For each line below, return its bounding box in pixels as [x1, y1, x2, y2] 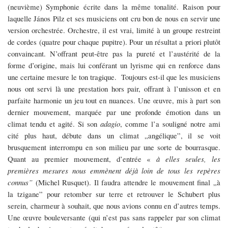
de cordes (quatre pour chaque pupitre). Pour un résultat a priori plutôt [8, 37, 220, 47]
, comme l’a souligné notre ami [120, 119, 220, 129]
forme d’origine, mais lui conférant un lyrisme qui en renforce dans [8, 60, 220, 71]
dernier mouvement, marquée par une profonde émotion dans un [8, 107, 220, 118]
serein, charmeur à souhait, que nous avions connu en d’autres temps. [8, 201, 220, 211]
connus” [8, 177, 33, 188]
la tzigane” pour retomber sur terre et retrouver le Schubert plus [8, 189, 220, 199]
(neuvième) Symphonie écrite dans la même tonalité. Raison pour [8, 2, 220, 12]
